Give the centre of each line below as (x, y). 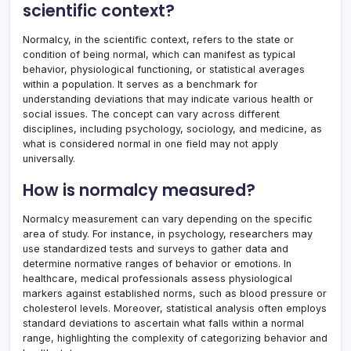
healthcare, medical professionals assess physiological (157, 279)
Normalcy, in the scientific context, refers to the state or (158, 40)
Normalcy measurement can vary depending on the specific (168, 219)
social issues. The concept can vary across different (151, 114)
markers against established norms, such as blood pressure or (175, 294)
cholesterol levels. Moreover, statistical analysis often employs (175, 309)
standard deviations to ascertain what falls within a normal (163, 324)
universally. (49, 159)
